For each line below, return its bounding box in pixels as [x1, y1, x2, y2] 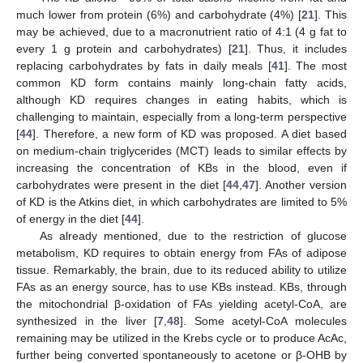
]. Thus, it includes [244, 41, 348, 55]
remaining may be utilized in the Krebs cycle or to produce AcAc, [16, 331, 347, 344]
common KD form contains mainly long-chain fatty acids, [16, 75, 347, 89]
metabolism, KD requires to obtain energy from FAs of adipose [16, 246, 347, 259]
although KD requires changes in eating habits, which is [16, 92, 347, 106]
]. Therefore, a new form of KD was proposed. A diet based [32, 126, 347, 140]
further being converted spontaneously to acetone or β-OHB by [16, 348, 347, 361]
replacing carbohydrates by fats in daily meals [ [16, 58, 271, 72]
